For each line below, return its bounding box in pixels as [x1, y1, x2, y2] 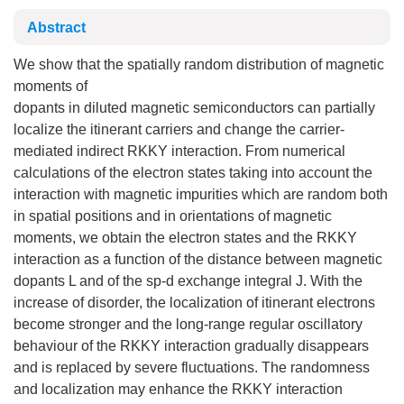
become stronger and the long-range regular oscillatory [14, 317, 363, 332]
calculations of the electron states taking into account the [14, 165, 372, 180]
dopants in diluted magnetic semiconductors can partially [14, 100, 375, 115]
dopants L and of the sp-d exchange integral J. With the [14, 273, 363, 289]
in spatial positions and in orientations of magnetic [14, 208, 332, 224]
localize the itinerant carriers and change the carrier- [14, 122, 344, 137]
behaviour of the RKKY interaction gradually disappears [14, 338, 369, 353]
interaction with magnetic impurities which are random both [14, 187, 388, 202]
